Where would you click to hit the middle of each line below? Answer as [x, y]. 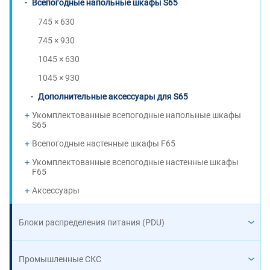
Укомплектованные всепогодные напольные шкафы [137, 115]
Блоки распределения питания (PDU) [92, 222]
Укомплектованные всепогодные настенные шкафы [135, 162]
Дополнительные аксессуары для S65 [113, 96]
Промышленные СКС [60, 259]
